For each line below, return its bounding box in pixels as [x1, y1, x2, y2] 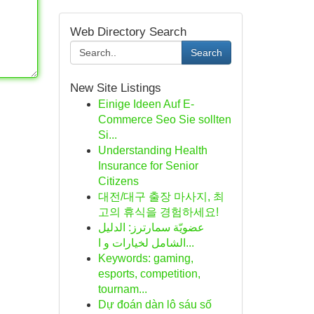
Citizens [97, 175, 139, 187]
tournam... [97, 283, 147, 295]
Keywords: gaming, [97, 252, 193, 264]
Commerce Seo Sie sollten [97, 114, 231, 125]
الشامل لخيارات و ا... [185, 237, 194, 249]
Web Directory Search [69, 25, 186, 39]
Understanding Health [97, 144, 207, 156]
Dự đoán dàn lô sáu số [97, 299, 212, 310]
